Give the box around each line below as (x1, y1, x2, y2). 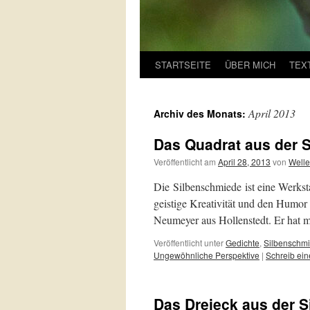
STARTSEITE (155, 58, 211, 71)
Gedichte (226, 237, 259, 248)
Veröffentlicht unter (154, 237, 224, 248)
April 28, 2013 (218, 156, 271, 167)
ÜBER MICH (225, 58, 275, 71)
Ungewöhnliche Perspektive (154, 249, 259, 261)
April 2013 (248, 106, 295, 120)
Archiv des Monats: (154, 107, 248, 120)
